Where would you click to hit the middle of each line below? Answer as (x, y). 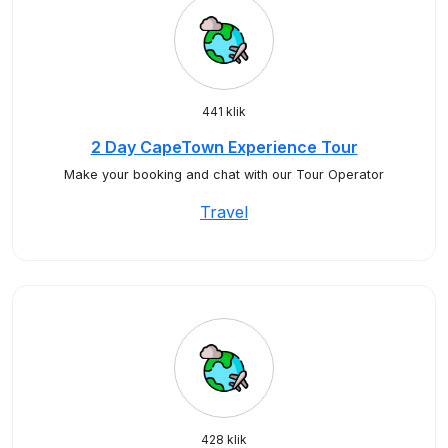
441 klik (224, 111)
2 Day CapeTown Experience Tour (224, 147)
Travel (224, 212)
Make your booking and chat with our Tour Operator (224, 174)
